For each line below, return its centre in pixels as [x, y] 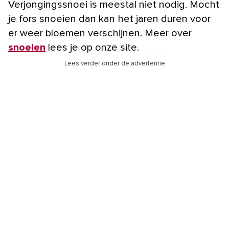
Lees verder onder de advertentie [114, 63]
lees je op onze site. [92, 47]
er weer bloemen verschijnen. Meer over [100, 33]
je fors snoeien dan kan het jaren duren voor [109, 19]
